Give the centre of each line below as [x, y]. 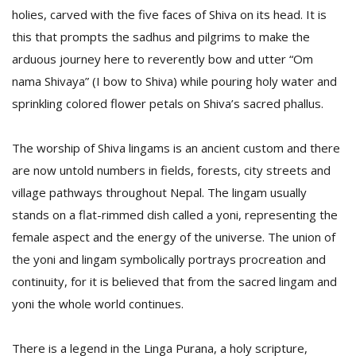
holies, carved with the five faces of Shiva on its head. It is [169, 14]
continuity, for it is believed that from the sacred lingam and [174, 281]
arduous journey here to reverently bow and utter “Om [163, 59]
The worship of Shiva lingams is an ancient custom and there [176, 148]
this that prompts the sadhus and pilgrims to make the [161, 37]
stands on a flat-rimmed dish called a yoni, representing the [175, 215]
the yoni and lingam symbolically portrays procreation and [169, 259]
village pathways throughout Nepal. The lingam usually [159, 192]
